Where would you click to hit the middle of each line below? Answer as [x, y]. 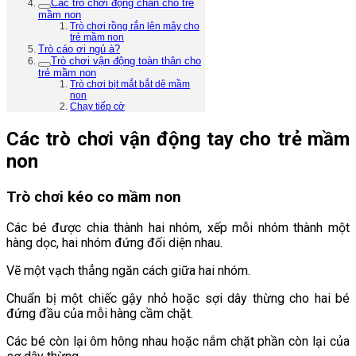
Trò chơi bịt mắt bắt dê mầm [130, 84]
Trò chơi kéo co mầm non [94, 197]
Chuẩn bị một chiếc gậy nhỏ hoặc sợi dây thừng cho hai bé [178, 299]
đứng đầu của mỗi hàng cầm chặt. [100, 314]
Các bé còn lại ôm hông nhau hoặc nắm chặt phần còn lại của [178, 342]
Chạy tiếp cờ [97, 106]
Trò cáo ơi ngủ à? [79, 48]
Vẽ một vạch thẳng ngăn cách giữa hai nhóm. [128, 271]
